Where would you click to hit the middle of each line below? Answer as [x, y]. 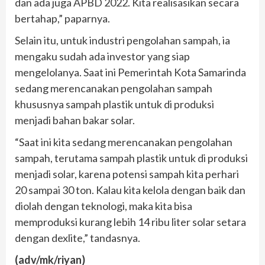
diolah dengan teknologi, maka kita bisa [104, 206]
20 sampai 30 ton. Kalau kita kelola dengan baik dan [130, 190]
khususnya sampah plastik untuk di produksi [114, 104]
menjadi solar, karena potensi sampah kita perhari [127, 174]
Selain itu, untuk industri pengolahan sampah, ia [122, 40]
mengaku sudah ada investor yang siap [102, 56]
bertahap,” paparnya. [62, 18]
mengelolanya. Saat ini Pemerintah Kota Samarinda [130, 72]
